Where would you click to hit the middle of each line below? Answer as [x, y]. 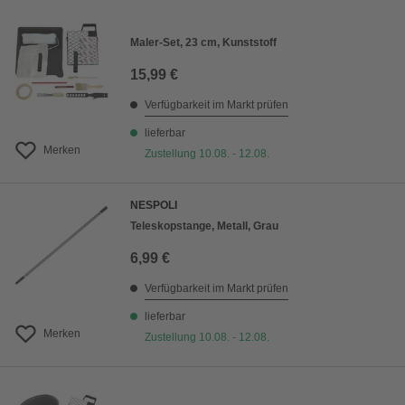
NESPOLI [154, 205]
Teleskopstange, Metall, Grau [204, 226]
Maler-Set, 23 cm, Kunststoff [203, 42]
